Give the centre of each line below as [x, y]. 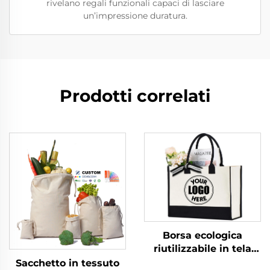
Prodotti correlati [135, 96]
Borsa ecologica [202, 236]
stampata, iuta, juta [202, 262]
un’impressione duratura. [135, 16]
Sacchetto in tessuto [67, 263]
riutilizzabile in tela [202, 249]
